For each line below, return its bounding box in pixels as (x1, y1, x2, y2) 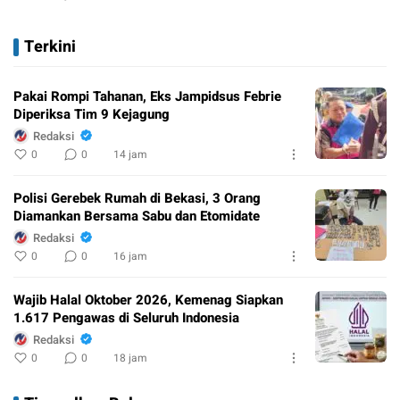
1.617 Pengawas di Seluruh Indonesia (13, 308, 239, 329)
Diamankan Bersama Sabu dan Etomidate (13, 206, 260, 227)
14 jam (113, 146, 147, 163)
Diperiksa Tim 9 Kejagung (13, 104, 170, 125)
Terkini (24, 35, 76, 60)
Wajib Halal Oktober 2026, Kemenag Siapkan (13, 290, 283, 311)
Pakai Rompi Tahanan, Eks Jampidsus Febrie (13, 87, 281, 107)
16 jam (113, 248, 147, 265)
